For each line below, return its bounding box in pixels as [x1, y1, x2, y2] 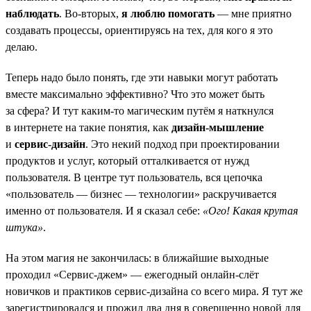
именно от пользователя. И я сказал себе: [6, 204, 203, 217]
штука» [6, 221, 43, 233]
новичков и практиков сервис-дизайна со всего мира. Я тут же [6, 285, 303, 297]
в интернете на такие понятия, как [6, 121, 171, 133]
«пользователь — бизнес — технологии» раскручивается [6, 187, 276, 200]
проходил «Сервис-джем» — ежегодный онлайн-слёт [6, 268, 259, 280]
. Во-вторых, [59, 7, 121, 19]
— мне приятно [215, 7, 292, 19]
